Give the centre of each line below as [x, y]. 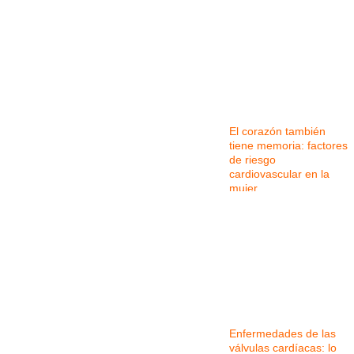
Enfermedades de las [282, 334]
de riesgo [252, 160]
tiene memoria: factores [288, 146]
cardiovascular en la [279, 174]
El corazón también [277, 132]
